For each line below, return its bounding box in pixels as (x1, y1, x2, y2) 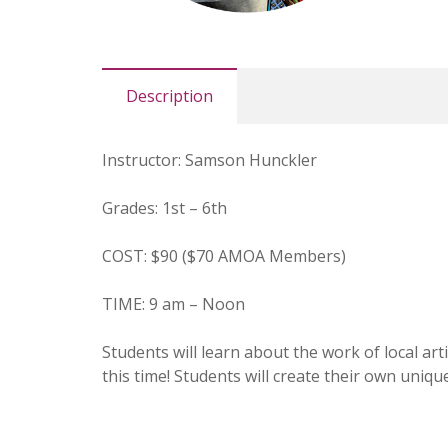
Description (126, 85, 213, 108)
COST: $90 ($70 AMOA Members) (102, 245, 346, 268)
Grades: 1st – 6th (102, 197, 227, 220)
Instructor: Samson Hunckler (102, 149, 317, 172)
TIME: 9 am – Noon (102, 293, 245, 316)
